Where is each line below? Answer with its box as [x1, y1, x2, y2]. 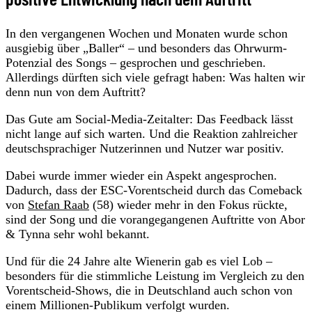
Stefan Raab [28, 197, 89, 212]
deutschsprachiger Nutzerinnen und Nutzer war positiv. [6, 141, 284, 155]
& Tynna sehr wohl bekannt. [6, 226, 150, 241]
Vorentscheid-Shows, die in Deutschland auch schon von [6, 283, 292, 297]
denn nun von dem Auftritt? [6, 84, 146, 99]
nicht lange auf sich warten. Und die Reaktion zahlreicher [6, 126, 297, 141]
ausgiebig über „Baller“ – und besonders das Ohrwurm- [6, 40, 287, 55]
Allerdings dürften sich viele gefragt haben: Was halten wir [6, 70, 305, 84]
